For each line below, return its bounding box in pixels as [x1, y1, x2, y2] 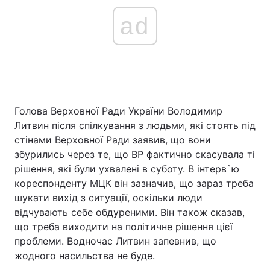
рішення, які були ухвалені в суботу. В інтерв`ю [14, 163, 239, 175]
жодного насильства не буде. [14, 250, 155, 262]
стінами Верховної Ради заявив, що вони [14, 134, 211, 146]
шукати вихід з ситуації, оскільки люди [14, 192, 202, 204]
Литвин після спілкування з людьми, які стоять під [14, 119, 256, 131]
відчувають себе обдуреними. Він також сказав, [14, 206, 245, 218]
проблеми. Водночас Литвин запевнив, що [14, 235, 216, 247]
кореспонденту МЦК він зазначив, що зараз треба [14, 177, 254, 189]
